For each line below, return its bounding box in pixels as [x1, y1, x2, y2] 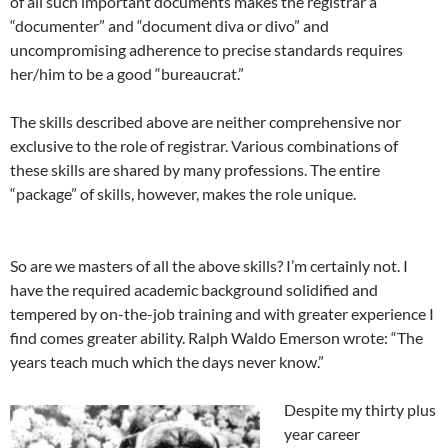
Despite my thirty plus [284, 400, 436, 420]
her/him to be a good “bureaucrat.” [10, 64, 244, 84]
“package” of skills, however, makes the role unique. [10, 184, 356, 204]
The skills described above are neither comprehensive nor [10, 112, 401, 132]
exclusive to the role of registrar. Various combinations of [10, 136, 398, 156]
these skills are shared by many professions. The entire [10, 160, 380, 180]
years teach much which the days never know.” [10, 352, 324, 372]
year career [284, 424, 360, 444]
